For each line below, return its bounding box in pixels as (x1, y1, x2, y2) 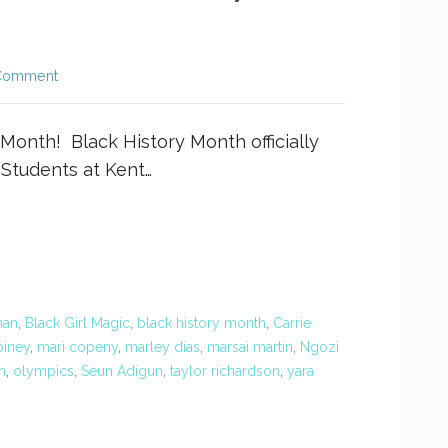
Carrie (273, 315, 311, 331)
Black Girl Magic (25, 315, 130, 331)
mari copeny (37, 339, 118, 355)
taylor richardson (170, 363, 280, 379)
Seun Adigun (81, 363, 163, 379)
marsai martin (207, 339, 293, 355)
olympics (13, 363, 74, 379)
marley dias (125, 339, 200, 355)
